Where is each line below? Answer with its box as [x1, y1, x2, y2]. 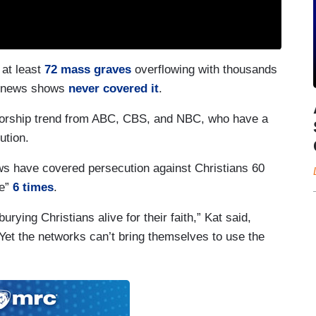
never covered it [68, 82, 159, 96]
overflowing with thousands [131, 63, 277, 77]
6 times [13, 181, 54, 195]
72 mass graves [44, 63, 131, 77]
